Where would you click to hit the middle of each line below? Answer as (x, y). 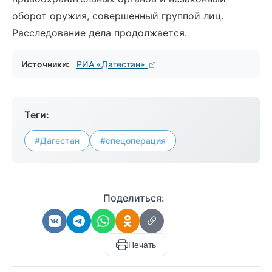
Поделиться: (134, 198)
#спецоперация (133, 141)
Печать (142, 245)
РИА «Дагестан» (112, 64)
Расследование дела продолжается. (100, 33)
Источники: (45, 64)
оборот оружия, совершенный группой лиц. (118, 16)
